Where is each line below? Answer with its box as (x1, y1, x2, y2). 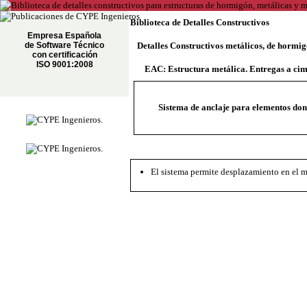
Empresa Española (27, 31, 101, 40)
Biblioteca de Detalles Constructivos (130, 17, 269, 27)
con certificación (32, 50, 97, 60)
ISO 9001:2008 (36, 60, 93, 69)
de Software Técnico (25, 40, 104, 50)
